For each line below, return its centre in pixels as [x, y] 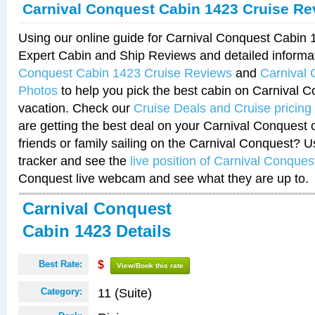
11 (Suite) [125, 293]
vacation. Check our [76, 108]
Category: [62, 291]
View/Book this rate [150, 265]
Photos [38, 90]
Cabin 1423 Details [97, 231]
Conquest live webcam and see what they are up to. [163, 178]
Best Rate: [60, 264]
